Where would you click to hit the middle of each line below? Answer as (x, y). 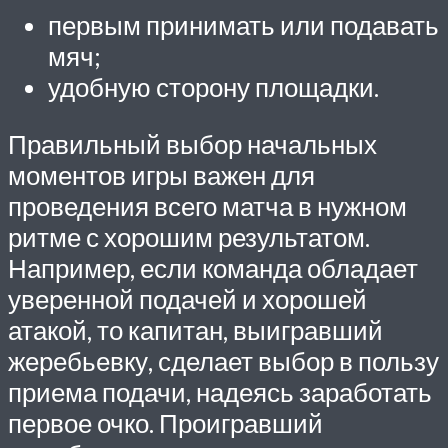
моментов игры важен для (161, 174)
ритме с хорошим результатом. (189, 236)
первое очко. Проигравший (165, 422)
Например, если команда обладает (213, 267)
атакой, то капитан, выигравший (195, 329)
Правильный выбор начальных (192, 143)
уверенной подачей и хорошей (187, 298)
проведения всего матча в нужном (207, 205)
